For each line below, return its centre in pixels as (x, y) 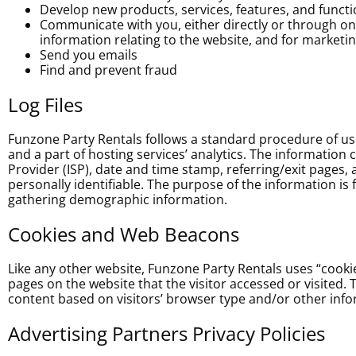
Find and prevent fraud (108, 70)
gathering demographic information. (118, 199)
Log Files (45, 105)
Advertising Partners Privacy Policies (166, 333)
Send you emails (89, 55)
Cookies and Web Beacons (124, 234)
